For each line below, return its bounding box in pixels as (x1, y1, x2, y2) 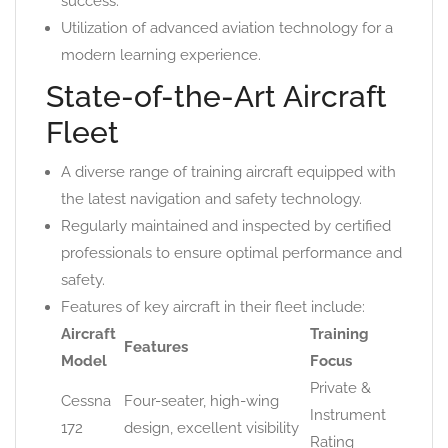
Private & (310, 379, 371, 397)
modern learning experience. (61, 46, 261, 64)
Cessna (61, 392, 111, 410)
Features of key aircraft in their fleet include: (61, 298, 365, 316)
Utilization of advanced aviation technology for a (61, 19, 393, 37)
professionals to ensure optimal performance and (61, 244, 402, 262)
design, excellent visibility (124, 419, 299, 437)
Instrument (310, 406, 386, 424)
